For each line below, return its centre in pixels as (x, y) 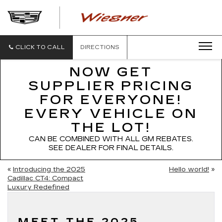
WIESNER (176, 21)
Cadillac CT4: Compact (45, 178)
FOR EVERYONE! (111, 100)
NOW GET (111, 72)
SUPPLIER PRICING (111, 86)
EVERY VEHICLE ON (111, 114)
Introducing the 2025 (49, 169)
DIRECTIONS (100, 47)
